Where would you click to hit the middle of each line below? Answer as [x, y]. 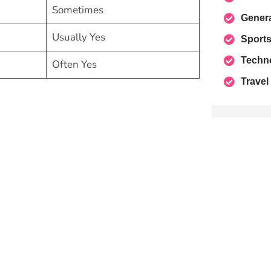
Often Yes [74, 65]
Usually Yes [78, 38]
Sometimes [77, 10]
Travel [254, 81]
